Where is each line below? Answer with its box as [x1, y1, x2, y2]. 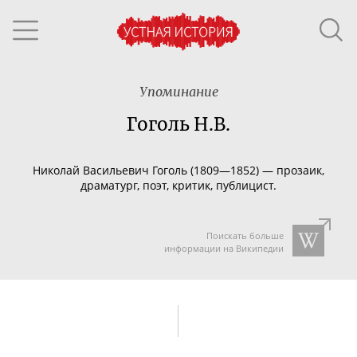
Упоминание [139, 84, 218, 100]
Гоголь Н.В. [127, 113, 230, 135]
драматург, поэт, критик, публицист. [80, 177, 277, 193]
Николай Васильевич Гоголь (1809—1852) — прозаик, [33, 162, 324, 178]
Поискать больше [206, 229, 284, 241]
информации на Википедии [163, 242, 284, 254]
